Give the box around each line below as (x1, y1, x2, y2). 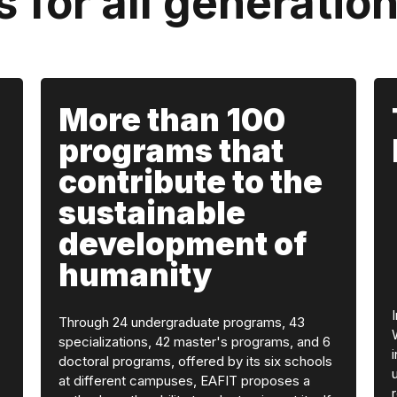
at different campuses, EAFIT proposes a (58, 372, 310, 389)
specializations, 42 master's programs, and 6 (58, 333, 331, 350)
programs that (58, 132, 284, 169)
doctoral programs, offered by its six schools (58, 353, 332, 370)
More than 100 (58, 101, 285, 138)
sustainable (58, 194, 245, 231)
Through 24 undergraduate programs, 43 (58, 314, 305, 331)
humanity (58, 256, 212, 293)
